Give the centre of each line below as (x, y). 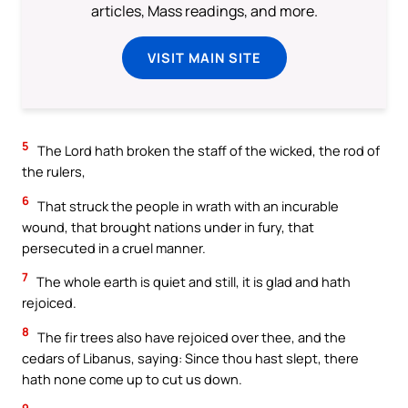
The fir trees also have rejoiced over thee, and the (190, 337)
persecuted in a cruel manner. (114, 247)
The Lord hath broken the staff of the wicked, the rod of (207, 151)
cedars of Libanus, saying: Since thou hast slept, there (190, 357)
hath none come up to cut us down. (132, 378)
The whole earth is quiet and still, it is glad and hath (192, 282)
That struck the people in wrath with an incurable (187, 205)
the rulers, (54, 172)
